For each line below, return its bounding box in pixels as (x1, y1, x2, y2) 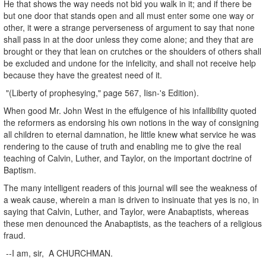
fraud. (4, 229, 26, 241)
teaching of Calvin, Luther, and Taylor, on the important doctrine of (4, 151, 252, 164)
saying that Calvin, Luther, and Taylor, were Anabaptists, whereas (4, 205, 249, 217)
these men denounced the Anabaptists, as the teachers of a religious (4, 217, 262, 229)
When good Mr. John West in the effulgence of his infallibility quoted (4, 104, 256, 116)
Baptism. (4, 163, 36, 176)
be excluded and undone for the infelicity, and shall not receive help (4, 56, 256, 69)
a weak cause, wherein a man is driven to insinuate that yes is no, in (4, 193, 259, 205)
